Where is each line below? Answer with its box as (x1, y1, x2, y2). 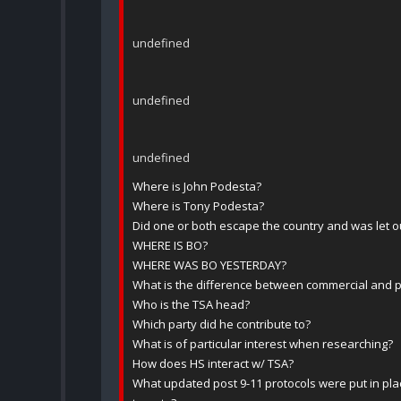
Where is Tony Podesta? (132, 198, 264, 215)
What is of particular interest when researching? (132, 336, 393, 353)
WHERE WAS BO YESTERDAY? (132, 257, 286, 274)
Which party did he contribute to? (132, 316, 311, 333)
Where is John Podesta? (132, 178, 261, 195)
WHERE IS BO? (132, 237, 208, 254)
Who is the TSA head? (132, 296, 250, 313)
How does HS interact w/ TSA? (132, 355, 294, 372)
